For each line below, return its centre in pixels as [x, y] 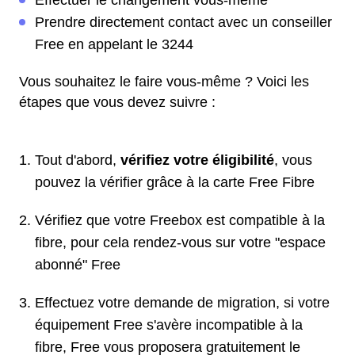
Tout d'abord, [78, 160]
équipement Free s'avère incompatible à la [169, 325]
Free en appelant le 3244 [114, 44]
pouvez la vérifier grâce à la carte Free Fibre [175, 182]
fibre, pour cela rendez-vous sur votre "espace [180, 242]
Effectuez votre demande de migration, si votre [182, 303]
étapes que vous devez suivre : [117, 102]
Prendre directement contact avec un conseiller [183, 22]
